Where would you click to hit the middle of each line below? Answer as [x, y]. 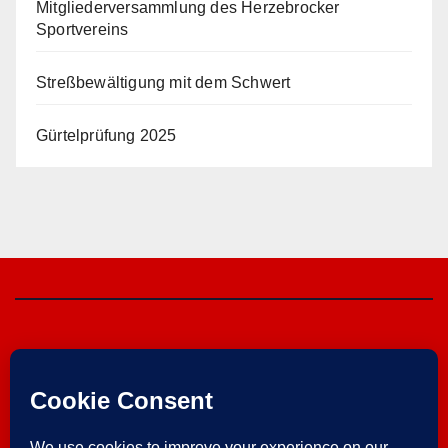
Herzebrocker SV [224, 411]
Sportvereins [82, 29]
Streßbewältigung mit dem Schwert [163, 82]
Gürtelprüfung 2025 [106, 135]
